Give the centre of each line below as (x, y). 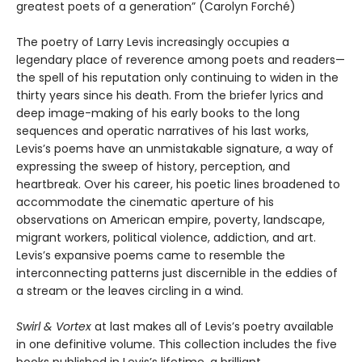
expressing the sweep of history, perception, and (153, 166)
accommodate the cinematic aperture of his (145, 202)
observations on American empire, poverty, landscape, (170, 219)
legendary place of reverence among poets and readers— (181, 59)
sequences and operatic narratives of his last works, (162, 130)
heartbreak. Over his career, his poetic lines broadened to (178, 184)
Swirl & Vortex (54, 326)
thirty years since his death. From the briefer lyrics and (170, 95)
